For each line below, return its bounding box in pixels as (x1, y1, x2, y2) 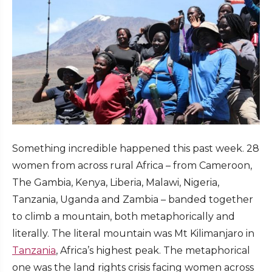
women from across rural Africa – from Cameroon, (12, 160, 252, 172)
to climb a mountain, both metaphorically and (12, 211, 235, 223)
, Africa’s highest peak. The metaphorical (56, 245, 250, 257)
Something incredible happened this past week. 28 (12, 143, 259, 155)
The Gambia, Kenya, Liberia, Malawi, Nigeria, (12, 177, 219, 189)
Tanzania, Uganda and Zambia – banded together (12, 194, 253, 206)
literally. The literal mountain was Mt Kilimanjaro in (12, 228, 254, 240)
